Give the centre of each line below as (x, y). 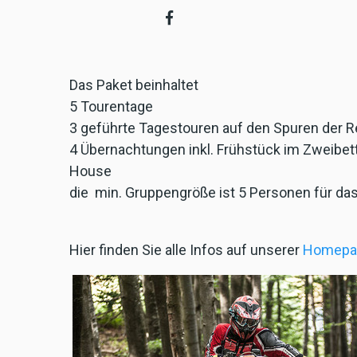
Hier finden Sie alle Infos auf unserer (186, 250)
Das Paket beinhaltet (134, 85)
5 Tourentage (111, 107)
